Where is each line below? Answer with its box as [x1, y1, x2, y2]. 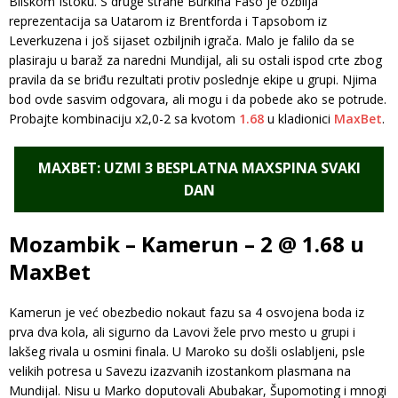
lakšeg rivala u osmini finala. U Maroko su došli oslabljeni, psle [9, 342, 365, 360]
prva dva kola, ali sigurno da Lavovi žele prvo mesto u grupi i [9, 322, 355, 340]
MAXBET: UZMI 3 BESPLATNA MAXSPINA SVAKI [37, 157, 361, 178]
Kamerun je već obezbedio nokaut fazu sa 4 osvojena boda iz [9, 303, 364, 321]
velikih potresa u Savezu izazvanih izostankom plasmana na [9, 362, 351, 379]
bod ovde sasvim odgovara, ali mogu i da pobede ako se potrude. [9, 90, 386, 107]
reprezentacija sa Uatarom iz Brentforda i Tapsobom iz [9, 12, 327, 29]
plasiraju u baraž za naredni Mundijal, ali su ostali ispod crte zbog [9, 51, 382, 68]
